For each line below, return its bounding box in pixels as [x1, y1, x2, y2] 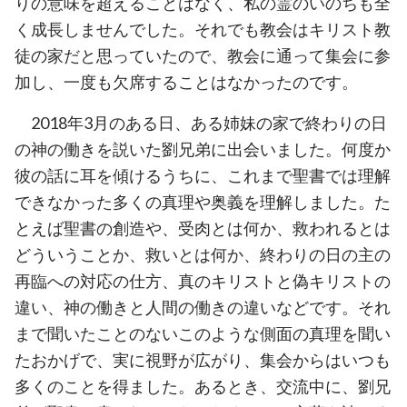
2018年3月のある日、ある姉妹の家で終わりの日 [31, 112, 387, 133]
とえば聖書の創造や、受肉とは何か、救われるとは [15, 217, 391, 238]
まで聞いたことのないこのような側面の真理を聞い [15, 323, 391, 343]
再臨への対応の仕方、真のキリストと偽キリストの [15, 270, 391, 291]
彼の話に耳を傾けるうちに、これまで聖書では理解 [15, 164, 391, 185]
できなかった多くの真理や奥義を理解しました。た [15, 191, 391, 212]
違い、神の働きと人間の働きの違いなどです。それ [15, 296, 391, 317]
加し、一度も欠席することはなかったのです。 [15, 71, 358, 92]
